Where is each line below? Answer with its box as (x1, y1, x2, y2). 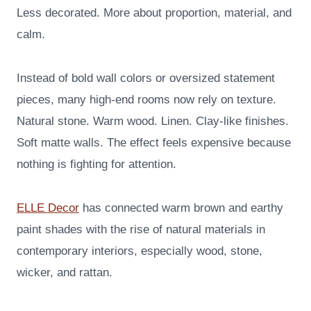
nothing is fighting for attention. (17, 158, 176, 171)
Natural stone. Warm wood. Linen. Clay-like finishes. (17, 115, 289, 128)
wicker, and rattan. (17, 266, 112, 280)
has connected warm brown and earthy (79, 201, 283, 215)
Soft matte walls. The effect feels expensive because (17, 136, 291, 150)
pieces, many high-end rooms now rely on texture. (17, 93, 276, 107)
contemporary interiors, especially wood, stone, (17, 244, 262, 258)
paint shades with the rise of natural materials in (17, 223, 265, 237)
